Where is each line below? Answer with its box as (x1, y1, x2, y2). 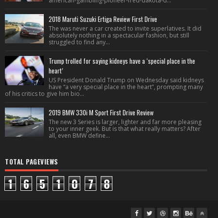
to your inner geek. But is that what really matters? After (49, 125, 200, 133)
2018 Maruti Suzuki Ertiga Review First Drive (49, 14, 157, 24)
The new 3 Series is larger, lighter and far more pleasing (49, 118, 201, 126)
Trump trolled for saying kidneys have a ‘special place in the (49, 56, 195, 66)
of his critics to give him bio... (5, 90, 84, 98)
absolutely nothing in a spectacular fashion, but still (49, 31, 189, 39)
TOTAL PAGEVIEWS (5, 157, 58, 166)
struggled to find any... (49, 38, 110, 46)
